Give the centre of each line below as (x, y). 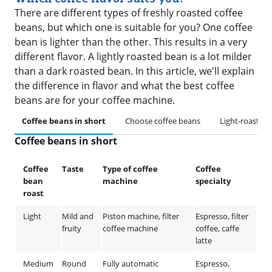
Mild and (78, 216)
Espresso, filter (222, 216)
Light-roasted (244, 121)
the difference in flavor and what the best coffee (124, 86)
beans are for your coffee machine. (95, 100)
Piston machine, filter (141, 216)
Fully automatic (131, 263)
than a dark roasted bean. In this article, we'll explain (134, 71)
